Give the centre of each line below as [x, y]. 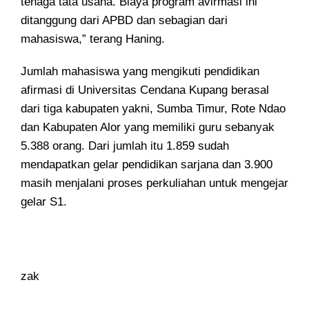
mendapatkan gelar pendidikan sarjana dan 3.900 [147, 165]
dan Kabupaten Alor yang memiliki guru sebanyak [148, 128]
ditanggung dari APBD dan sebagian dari [124, 21]
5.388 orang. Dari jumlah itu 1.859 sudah [125, 146]
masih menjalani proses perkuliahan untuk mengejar [154, 183]
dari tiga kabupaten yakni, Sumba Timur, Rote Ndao [153, 109]
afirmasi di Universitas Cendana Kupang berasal [145, 90]
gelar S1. [44, 202]
